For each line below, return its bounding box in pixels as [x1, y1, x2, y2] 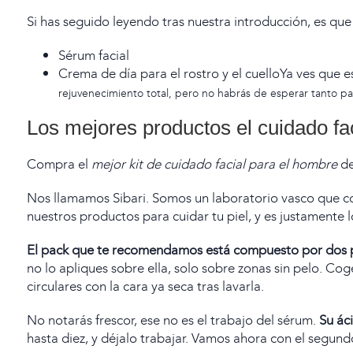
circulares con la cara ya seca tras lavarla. [27, 276, 265, 297]
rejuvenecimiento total [58, 84, 169, 102]
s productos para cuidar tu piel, [71, 206, 252, 227]
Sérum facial [58, 45, 130, 66]
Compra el [27, 154, 92, 175]
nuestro [27, 206, 72, 227]
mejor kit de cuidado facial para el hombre [91, 154, 338, 175]
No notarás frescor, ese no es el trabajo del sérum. [27, 310, 317, 331]
